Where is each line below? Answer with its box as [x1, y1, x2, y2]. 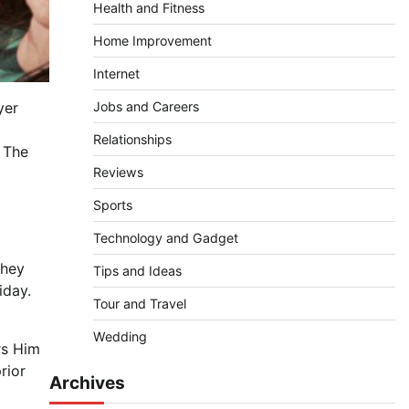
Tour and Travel [92, 296, 186, 311]
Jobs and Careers [92, 99, 199, 114]
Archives [48, 372, 125, 393]
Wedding [92, 329, 147, 344]
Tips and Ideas [92, 263, 182, 278]
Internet [92, 66, 140, 81]
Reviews [92, 164, 143, 180]
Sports [92, 197, 132, 213]
